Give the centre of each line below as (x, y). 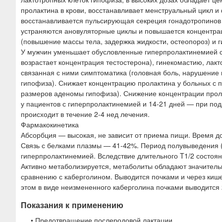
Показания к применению (72, 205)
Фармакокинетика (50, 124)
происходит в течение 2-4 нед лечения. (85, 114)
